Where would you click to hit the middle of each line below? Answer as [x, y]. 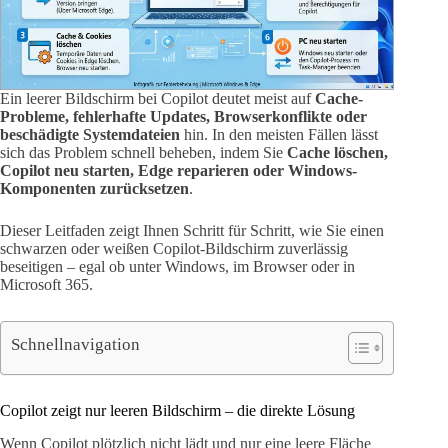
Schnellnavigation [75, 344]
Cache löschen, [337, 153]
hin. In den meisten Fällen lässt [279, 135]
